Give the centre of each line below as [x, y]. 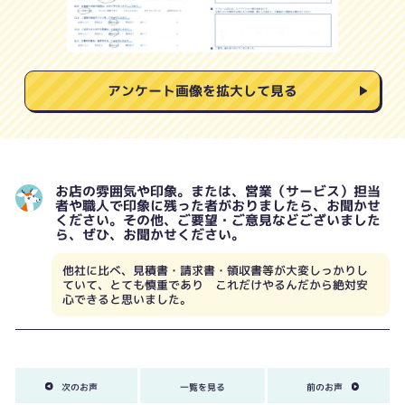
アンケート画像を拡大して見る [202, 91]
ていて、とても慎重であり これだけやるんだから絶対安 [215, 285]
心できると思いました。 [127, 300]
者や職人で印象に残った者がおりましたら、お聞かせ [217, 206]
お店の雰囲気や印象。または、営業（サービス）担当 [217, 192]
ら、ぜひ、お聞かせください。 [150, 235]
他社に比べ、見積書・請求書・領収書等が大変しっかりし [215, 271]
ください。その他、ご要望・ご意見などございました [217, 221]
